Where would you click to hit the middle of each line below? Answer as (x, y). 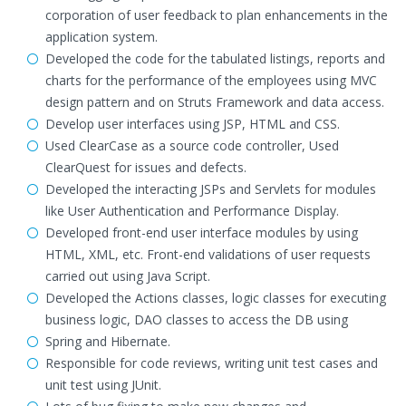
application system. (101, 37)
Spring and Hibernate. (108, 341)
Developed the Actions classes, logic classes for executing (216, 298)
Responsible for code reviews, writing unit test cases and (212, 363)
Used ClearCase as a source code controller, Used (192, 145)
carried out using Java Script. (128, 276)
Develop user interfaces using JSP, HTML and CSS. (193, 124)
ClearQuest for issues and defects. (146, 167)
